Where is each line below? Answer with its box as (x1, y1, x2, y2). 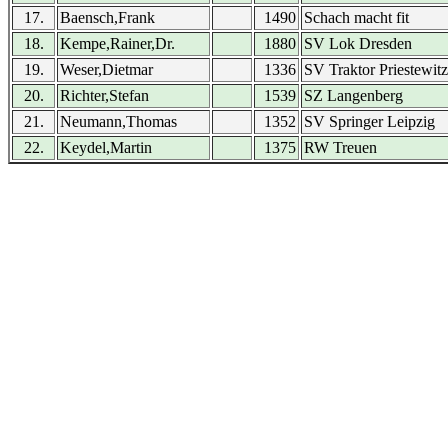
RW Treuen (304, 139, 377, 156)
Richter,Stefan (60, 87, 149, 104)
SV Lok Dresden (304, 35, 412, 52)
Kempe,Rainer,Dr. (60, 35, 175, 52)
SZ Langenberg (304, 87, 403, 104)
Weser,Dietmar (60, 61, 153, 78)
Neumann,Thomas (60, 113, 177, 130)
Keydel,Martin (60, 139, 152, 156)
